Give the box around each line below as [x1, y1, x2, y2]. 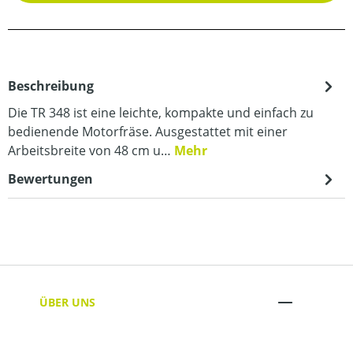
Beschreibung [8, 77, 94, 95]
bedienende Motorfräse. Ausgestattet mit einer [8, 123, 288, 140]
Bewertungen [8, 170, 93, 188]
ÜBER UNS [39, 294, 95, 310]
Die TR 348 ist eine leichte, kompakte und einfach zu [8, 104, 314, 121]
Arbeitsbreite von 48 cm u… [8, 142, 174, 159]
